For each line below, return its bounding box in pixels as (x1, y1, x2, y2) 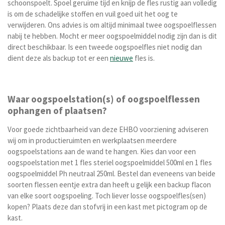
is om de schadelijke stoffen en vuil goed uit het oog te (8, 9, 178, 19)
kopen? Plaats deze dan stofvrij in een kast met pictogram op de (8, 202, 207, 212)
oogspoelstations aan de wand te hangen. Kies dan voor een (8, 147, 196, 157)
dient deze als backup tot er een (8, 53, 110, 63)
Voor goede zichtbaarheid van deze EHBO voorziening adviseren (8, 125, 208, 135)
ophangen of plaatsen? (8, 104, 107, 117)
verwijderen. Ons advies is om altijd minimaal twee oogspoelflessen (8, 20, 216, 30)
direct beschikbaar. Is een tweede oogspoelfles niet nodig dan (8, 42, 202, 52)
